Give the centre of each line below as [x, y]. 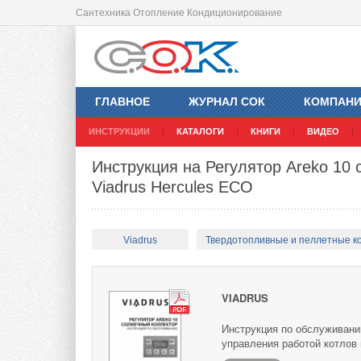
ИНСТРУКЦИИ [119, 132]
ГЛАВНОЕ [122, 102]
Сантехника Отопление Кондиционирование [179, 13]
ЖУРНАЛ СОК [227, 102]
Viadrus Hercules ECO [172, 187]
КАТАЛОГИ [200, 132]
